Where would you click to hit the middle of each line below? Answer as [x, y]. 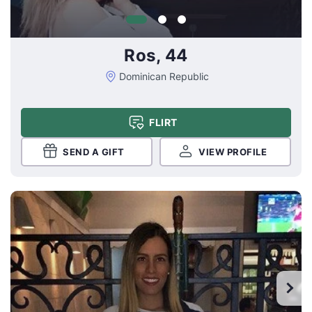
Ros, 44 [156, 56]
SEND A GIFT [94, 151]
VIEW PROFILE [233, 151]
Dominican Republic [164, 77]
